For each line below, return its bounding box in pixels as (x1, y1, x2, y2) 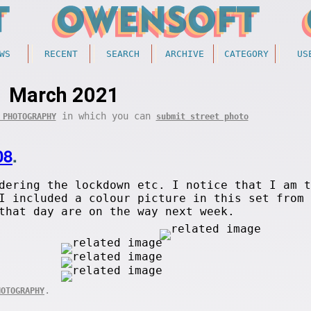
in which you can (56, 110, 156, 121)
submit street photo (155, 112, 249, 121)
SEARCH (106, 49, 140, 59)
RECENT (44, 49, 78, 59)
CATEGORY (224, 49, 269, 59)
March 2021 (8, 83, 119, 107)
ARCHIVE (165, 49, 204, 59)
